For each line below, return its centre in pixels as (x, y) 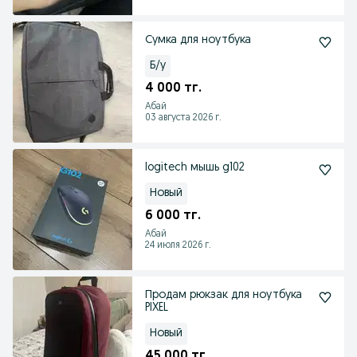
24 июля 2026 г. (178, 245)
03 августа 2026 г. (183, 118)
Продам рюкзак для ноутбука (224, 295)
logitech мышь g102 (195, 168)
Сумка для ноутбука (198, 40)
